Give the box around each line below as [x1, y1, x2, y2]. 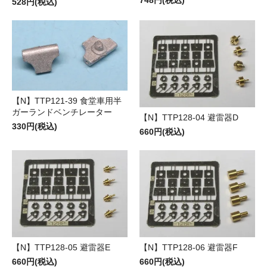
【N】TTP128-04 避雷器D [139, 112, 238, 122]
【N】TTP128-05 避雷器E [12, 242, 110, 252]
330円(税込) [12, 122, 57, 132]
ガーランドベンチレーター [12, 107, 112, 117]
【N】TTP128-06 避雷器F [139, 242, 238, 252]
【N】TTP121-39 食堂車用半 [12, 96, 122, 106]
